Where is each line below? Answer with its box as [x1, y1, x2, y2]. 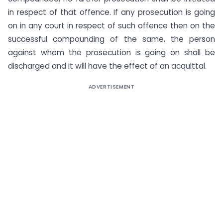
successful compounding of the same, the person [8, 33, 215, 44]
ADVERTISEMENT [88, 83, 135, 91]
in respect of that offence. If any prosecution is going [8, 6, 215, 17]
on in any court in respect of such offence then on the [8, 20, 215, 31]
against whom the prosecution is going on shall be [8, 47, 215, 58]
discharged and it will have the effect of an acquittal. [8, 60, 207, 71]
